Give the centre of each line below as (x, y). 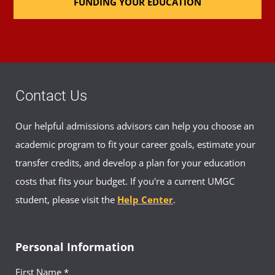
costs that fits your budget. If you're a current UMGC (125, 181)
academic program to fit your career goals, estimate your (135, 144)
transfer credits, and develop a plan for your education (130, 162)
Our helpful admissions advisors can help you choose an (135, 126)
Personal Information (75, 246)
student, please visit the (66, 199)
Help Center (145, 199)
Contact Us (51, 95)
